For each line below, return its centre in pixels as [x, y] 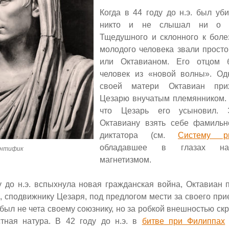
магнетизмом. [125, 159]
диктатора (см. [139, 135]
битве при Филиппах [184, 221]
